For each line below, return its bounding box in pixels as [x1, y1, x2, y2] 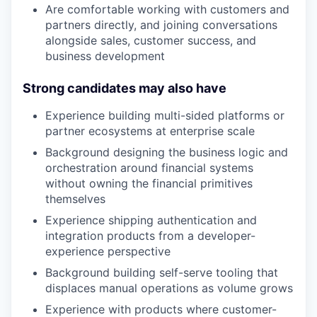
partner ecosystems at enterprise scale [45, 123, 255, 138]
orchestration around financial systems [45, 160, 253, 175]
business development [45, 48, 165, 63]
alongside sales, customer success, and [45, 33, 256, 47]
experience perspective [45, 243, 171, 258]
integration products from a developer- [45, 228, 255, 243]
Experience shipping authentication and [45, 212, 257, 227]
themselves [45, 191, 105, 206]
